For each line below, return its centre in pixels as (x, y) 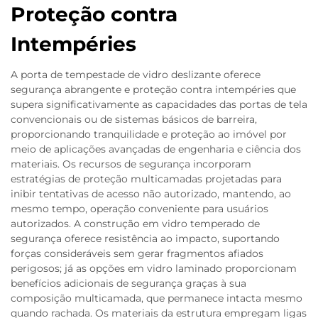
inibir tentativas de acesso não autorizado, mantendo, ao (151, 194)
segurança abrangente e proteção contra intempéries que (153, 90)
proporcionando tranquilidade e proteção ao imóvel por (149, 135)
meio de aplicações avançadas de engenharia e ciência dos (156, 149)
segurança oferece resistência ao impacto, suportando (145, 239)
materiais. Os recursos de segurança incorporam (131, 164)
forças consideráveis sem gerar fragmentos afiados (137, 254)
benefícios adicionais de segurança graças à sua (128, 284)
